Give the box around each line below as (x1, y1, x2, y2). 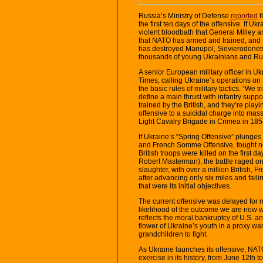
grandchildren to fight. (139, 230, 208, 238)
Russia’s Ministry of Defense (139, 11, 229, 20)
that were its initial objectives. (139, 181, 231, 190)
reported (229, 11, 258, 20)
